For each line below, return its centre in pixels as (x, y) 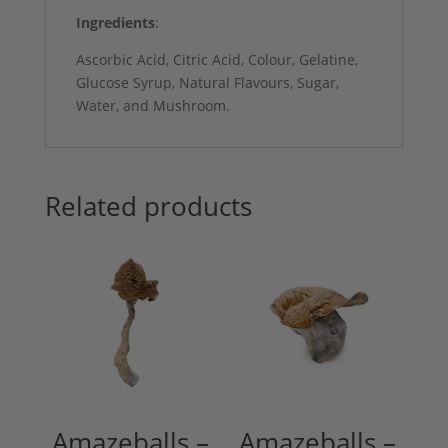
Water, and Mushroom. (152, 105)
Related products (148, 205)
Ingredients (115, 22)
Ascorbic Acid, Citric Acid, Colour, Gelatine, (216, 59)
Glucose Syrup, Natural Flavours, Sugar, (207, 82)
